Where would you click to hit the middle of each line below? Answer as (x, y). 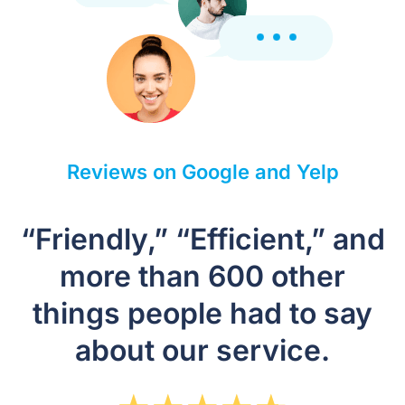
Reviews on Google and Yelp (202, 172)
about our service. (202, 351)
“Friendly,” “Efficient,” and (202, 240)
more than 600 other (202, 277)
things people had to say (202, 314)
